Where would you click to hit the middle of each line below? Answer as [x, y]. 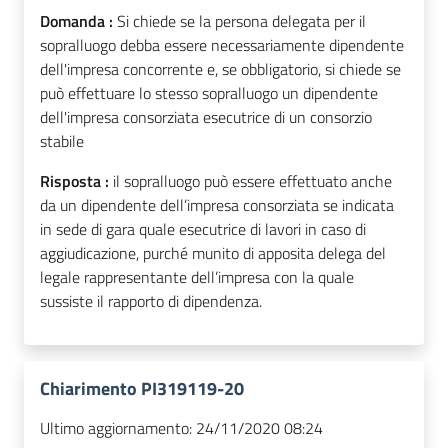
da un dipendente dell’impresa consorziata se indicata [217, 205]
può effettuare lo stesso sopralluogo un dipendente [209, 93]
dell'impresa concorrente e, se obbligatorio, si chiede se [220, 69]
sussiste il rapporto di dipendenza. [151, 301]
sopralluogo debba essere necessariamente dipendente [222, 45]
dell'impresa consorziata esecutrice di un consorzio [206, 117]
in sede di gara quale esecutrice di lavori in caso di [203, 229]
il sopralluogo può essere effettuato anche [252, 181]
